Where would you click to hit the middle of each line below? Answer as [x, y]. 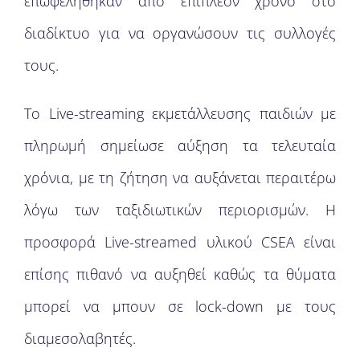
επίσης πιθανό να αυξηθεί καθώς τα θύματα [180, 274]
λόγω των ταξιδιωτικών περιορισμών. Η [180, 210]
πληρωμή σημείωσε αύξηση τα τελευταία [180, 145]
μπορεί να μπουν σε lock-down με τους [180, 306]
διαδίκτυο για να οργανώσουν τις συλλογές [180, 33]
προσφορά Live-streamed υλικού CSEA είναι [180, 242]
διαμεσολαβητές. [80, 338]
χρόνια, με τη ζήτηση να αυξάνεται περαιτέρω [180, 178]
